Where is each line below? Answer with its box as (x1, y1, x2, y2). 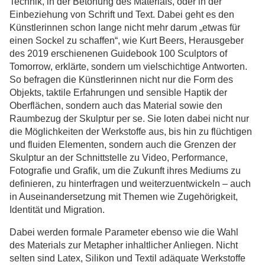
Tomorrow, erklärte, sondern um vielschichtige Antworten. (9, 62, 247, 72)
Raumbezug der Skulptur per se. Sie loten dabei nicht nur (9, 114, 249, 124)
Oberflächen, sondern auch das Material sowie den (9, 101, 222, 111)
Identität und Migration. (9, 205, 105, 215)
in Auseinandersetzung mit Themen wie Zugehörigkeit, (9, 192, 238, 202)
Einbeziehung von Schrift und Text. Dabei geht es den (9, 9, 234, 20)
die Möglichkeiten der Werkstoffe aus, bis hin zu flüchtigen (9, 127, 252, 137)
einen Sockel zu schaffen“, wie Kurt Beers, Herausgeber (9, 35, 244, 46)
